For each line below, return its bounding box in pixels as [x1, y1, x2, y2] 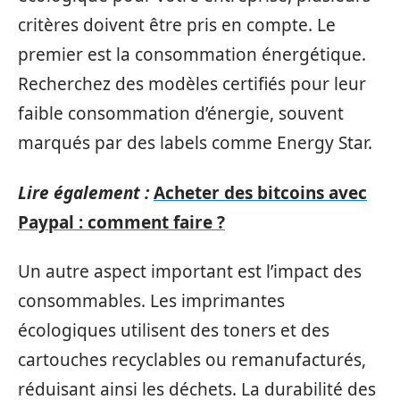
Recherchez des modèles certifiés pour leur [18, 72, 366, 96]
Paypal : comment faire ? [18, 210, 225, 234]
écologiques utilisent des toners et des [18, 319, 329, 342]
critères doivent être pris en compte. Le [18, 13, 336, 37]
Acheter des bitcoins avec [154, 180, 367, 204]
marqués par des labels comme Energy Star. [18, 131, 372, 154]
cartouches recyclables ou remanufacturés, [18, 348, 366, 371]
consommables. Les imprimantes [18, 289, 285, 312]
